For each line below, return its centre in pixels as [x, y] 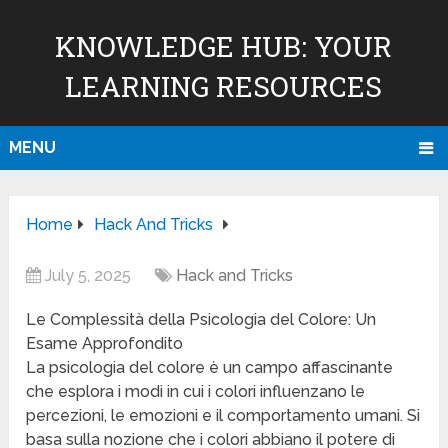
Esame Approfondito [105, 344]
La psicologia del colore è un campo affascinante [210, 368]
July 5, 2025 [88, 276]
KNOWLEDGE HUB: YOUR [224, 46]
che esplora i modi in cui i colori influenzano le [196, 392]
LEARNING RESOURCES [224, 86]
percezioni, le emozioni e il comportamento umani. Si [223, 416]
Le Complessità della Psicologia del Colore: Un [201, 320]
